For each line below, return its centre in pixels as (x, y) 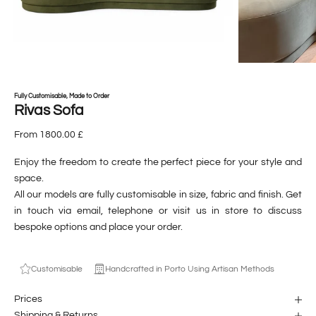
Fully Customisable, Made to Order (62, 96)
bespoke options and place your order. (98, 227)
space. (29, 178)
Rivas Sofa (49, 110)
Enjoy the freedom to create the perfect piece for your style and (158, 162)
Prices (28, 299)
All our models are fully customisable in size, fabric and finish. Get (158, 194)
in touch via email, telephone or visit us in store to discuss (158, 211)
